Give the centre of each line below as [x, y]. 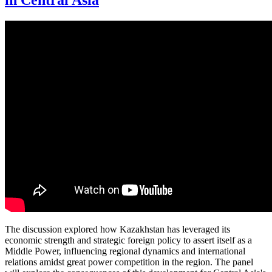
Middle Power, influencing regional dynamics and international [125, 251]
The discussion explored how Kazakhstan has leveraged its [117, 229]
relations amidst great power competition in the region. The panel [129, 262]
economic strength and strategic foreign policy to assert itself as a [128, 240]
